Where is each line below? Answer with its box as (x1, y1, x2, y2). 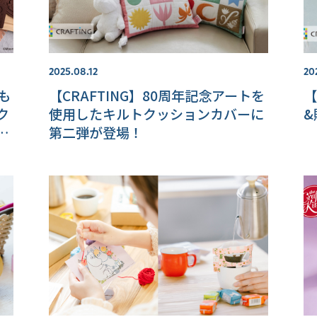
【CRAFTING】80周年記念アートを (48, 86, 265, 105)
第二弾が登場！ (48, 122, 143, 142)
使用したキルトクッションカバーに (48, 104, 264, 124)
